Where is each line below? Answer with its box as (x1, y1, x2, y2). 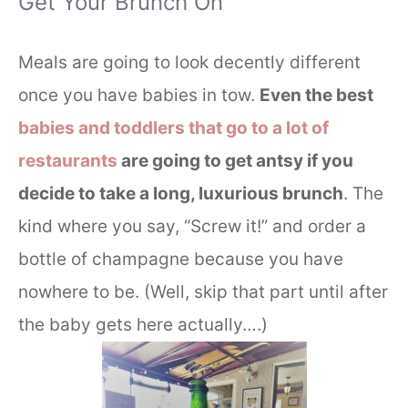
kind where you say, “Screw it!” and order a (18, 215, 366, 237)
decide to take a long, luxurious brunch (18, 182, 343, 204)
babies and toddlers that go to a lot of (18, 117, 329, 138)
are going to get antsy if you (117, 149, 353, 171)
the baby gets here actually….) (18, 313, 268, 335)
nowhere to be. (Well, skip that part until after (18, 280, 388, 302)
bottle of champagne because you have (18, 248, 343, 270)
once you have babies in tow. (18, 84, 260, 106)
